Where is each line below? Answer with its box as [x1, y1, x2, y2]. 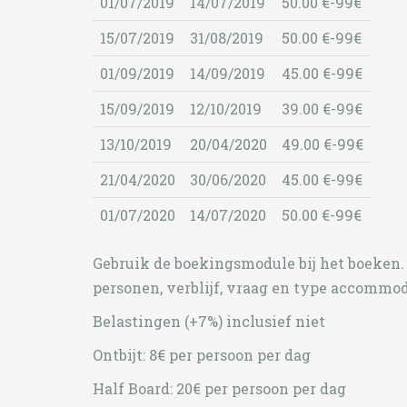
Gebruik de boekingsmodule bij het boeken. [93, 253, 404, 273]
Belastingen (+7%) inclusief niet [93, 312, 325, 331]
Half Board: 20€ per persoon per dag [93, 379, 346, 398]
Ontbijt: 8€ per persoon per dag [93, 345, 311, 364]
